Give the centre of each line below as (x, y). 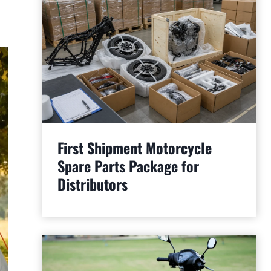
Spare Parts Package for (128, 165)
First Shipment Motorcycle (134, 147)
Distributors (92, 184)
